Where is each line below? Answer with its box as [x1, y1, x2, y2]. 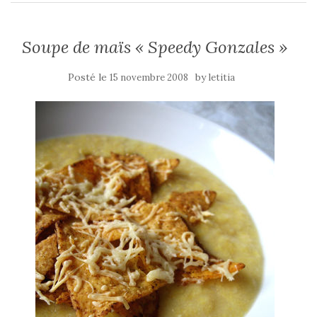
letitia [209, 71, 235, 83]
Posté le [68, 70, 110, 83]
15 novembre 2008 [110, 71, 188, 83]
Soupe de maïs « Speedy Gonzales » [22, 35, 288, 58]
